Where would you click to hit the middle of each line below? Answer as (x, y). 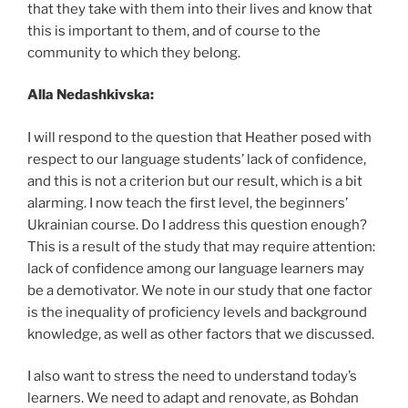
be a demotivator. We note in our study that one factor (200, 290)
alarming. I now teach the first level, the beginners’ (188, 203)
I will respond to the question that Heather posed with (199, 137)
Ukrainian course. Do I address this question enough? (197, 224)
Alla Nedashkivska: (91, 95)
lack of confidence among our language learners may (196, 268)
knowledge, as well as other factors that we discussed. (201, 334)
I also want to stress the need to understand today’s (192, 376)
